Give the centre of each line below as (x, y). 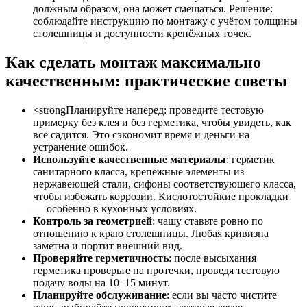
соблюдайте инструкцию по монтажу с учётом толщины (165, 21)
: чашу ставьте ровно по (208, 221)
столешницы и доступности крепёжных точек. (142, 34)
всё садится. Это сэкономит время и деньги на (141, 135)
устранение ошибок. (81, 147)
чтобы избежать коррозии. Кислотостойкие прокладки (161, 197)
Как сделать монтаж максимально (133, 63)
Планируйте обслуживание (100, 295)
